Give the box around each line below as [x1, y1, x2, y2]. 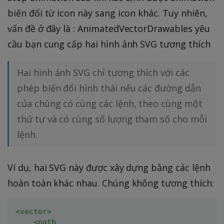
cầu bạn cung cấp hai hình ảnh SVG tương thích [7, 37, 210, 50]
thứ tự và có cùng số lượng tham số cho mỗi [17, 112, 207, 125]
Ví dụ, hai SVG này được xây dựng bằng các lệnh [7, 161, 210, 173]
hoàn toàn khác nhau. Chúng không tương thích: [7, 176, 214, 189]
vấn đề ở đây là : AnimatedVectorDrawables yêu [7, 22, 210, 34]
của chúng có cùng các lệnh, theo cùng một [17, 97, 202, 109]
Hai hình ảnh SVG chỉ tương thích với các [17, 66, 189, 78]
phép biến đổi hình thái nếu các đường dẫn [17, 81, 201, 94]
